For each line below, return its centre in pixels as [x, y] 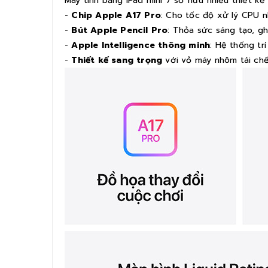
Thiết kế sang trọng [117, 60]
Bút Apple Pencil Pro [120, 30]
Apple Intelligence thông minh [139, 45]
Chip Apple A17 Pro [116, 15]
